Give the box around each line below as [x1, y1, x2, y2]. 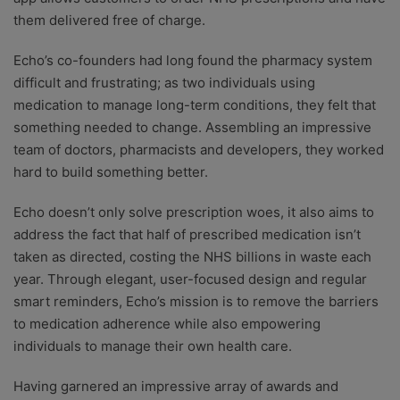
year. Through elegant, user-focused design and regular [13, 271, 367, 288]
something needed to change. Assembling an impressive [13, 119, 371, 137]
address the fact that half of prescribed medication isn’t [13, 226, 361, 244]
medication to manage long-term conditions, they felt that [13, 96, 376, 114]
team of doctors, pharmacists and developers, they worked [13, 141, 384, 159]
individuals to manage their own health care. [13, 337, 292, 355]
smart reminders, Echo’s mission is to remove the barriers [13, 293, 379, 311]
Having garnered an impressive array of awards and [13, 378, 338, 396]
